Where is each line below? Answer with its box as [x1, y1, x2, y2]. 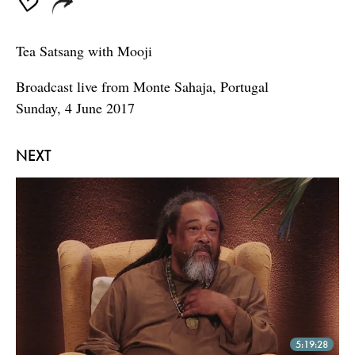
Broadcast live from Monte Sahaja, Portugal [16, 77, 269, 97]
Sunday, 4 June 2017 [16, 98, 135, 118]
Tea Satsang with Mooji [16, 41, 152, 61]
